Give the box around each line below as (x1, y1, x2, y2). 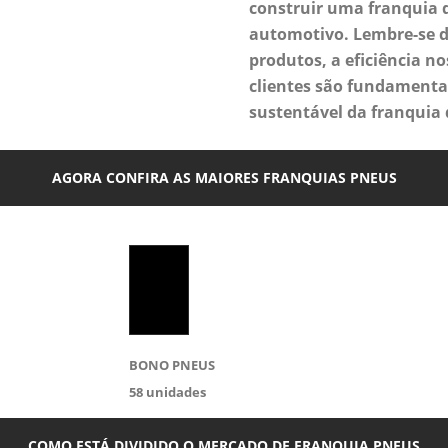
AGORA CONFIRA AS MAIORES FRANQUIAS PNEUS (51, 168, 397, 187)
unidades (143, 383, 206, 401)
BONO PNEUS (129, 356, 215, 374)
